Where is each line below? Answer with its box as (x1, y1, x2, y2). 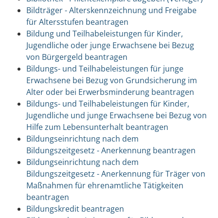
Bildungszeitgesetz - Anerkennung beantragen (26, 145, 196, 156)
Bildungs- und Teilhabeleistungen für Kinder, (26, 98, 189, 109)
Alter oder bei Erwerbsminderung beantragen (26, 86, 194, 97)
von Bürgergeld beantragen (26, 51, 127, 62)
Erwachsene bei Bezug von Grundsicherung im (26, 74, 197, 86)
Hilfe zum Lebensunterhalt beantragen (26, 121, 168, 132)
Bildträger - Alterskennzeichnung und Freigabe (26, 4, 197, 16)
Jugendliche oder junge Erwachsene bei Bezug (26, 39, 194, 51)
